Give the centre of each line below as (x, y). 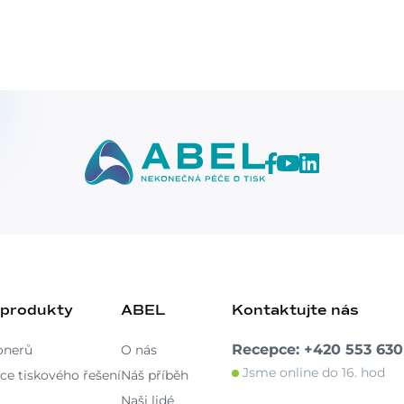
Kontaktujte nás (295, 310)
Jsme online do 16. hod (312, 372)
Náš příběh (155, 375)
